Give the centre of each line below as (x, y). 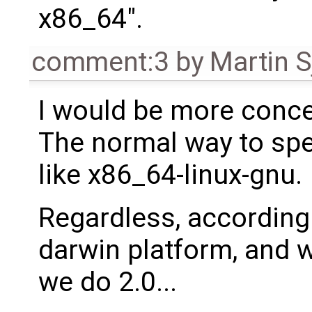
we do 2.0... (107, 282)
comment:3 (100, 62)
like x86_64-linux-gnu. (170, 174)
